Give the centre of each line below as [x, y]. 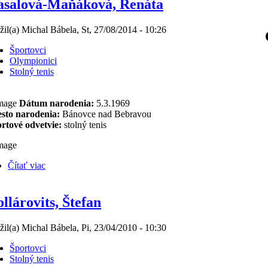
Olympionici [33, 60]
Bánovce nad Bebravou [106, 114]
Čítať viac [27, 165]
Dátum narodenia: [57, 103]
